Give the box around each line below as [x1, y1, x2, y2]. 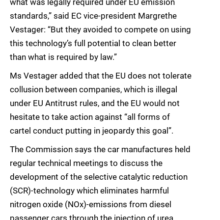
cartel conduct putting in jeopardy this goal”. [10, 126, 173, 136]
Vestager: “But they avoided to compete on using [10, 25, 191, 35]
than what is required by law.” [10, 52, 117, 62]
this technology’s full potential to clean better [10, 38, 176, 49]
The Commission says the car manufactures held [10, 144, 191, 155]
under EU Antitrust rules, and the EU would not [10, 98, 180, 109]
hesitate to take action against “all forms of [10, 112, 170, 122]
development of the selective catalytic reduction [10, 172, 188, 182]
